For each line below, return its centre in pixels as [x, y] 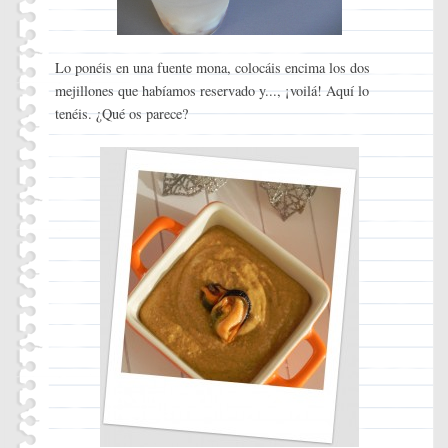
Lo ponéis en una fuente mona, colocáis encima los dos [212, 68]
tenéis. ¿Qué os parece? [121, 114]
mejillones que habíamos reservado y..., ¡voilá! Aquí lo [211, 91]
